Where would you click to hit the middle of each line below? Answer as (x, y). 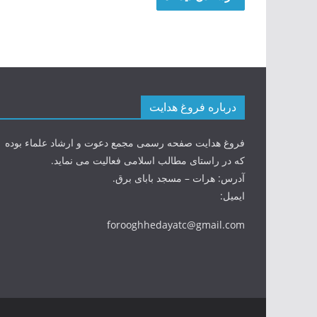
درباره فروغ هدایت (193, 107)
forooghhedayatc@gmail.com (176, 225)
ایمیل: (232, 196)
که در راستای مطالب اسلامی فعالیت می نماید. (148, 160)
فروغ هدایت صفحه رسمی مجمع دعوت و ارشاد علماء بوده (125, 143)
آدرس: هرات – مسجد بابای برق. (179, 178)
